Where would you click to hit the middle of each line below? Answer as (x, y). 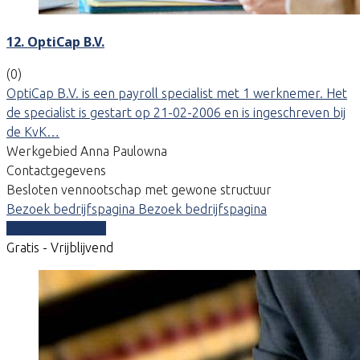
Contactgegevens (56, 170)
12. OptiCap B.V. (55, 41)
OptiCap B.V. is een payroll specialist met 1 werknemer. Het (177, 93)
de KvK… (33, 131)
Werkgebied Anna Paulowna (87, 151)
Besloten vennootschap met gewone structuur (139, 189)
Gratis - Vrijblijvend (60, 247)
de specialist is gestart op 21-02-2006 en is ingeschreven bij (176, 112)
